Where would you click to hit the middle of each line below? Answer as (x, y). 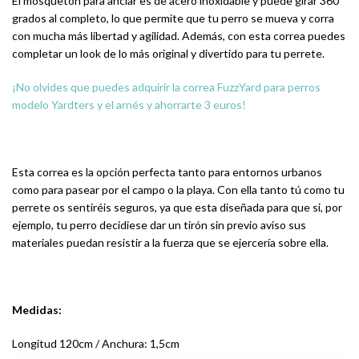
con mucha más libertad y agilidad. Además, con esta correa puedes (179, 36)
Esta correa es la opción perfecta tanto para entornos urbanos (167, 172)
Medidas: (37, 310)
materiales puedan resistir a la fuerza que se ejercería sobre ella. (170, 243)
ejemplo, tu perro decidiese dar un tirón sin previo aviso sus (159, 225)
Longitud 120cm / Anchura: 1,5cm (96, 344)
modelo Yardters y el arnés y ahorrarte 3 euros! (129, 105)
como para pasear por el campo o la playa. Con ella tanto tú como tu (178, 190)
